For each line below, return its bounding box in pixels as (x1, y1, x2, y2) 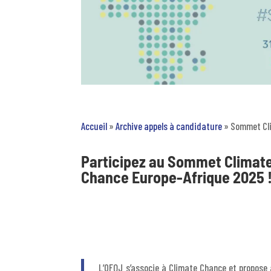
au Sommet (149, 151, 225, 171)
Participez (81, 151, 149, 171)
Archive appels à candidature (116, 119, 223, 132)
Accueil (81, 119, 108, 132)
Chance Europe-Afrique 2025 (81, 167, 268, 186)
